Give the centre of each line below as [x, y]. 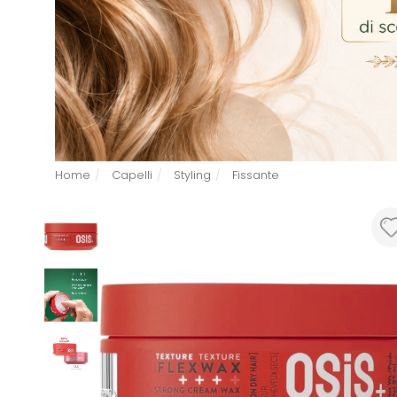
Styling [192, 175]
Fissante [256, 175]
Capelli [132, 175]
